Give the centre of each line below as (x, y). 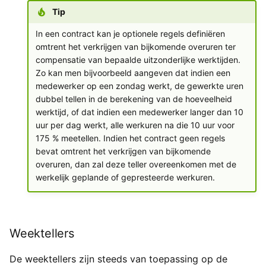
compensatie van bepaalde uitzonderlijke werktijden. (138, 60)
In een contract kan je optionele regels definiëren (130, 34)
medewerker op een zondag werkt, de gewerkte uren (139, 86)
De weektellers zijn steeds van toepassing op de (118, 259)
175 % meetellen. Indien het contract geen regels (130, 138)
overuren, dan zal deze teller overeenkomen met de (136, 164)
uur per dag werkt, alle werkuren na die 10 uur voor (135, 125)
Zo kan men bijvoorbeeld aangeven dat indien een (133, 73)
